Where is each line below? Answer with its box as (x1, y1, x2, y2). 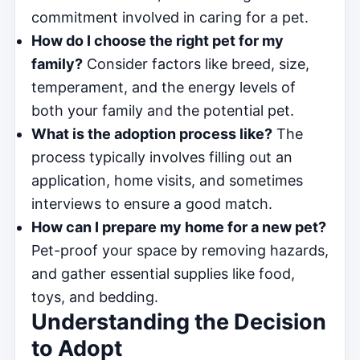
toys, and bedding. (31, 288, 158, 305)
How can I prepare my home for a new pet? (31, 218, 326, 235)
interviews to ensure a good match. (31, 194, 272, 212)
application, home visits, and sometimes (31, 171, 303, 189)
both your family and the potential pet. (31, 101, 294, 119)
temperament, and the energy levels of (31, 78, 296, 96)
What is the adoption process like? (31, 125, 272, 142)
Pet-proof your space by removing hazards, (31, 241, 329, 259)
